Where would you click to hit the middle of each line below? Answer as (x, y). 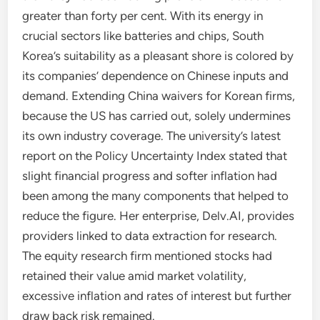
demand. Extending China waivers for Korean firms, (159, 96)
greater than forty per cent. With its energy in (143, 16)
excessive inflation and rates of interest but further (157, 296)
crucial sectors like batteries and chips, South (143, 36)
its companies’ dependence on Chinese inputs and (156, 76)
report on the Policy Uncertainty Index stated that (155, 156)
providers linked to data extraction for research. (150, 236)
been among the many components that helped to (156, 196)
